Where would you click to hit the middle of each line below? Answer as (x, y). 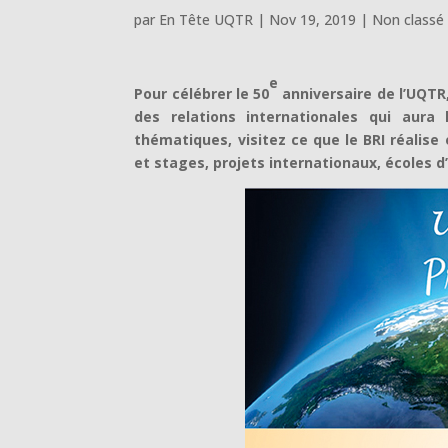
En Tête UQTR (206, 19)
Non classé (408, 19)
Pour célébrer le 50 (202, 93)
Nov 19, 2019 (313, 19)
